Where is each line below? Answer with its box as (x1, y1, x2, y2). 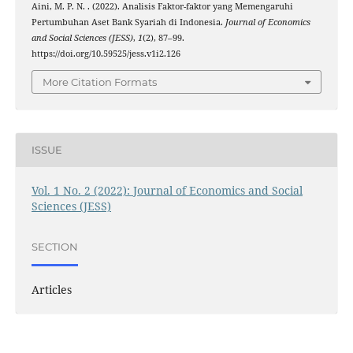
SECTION (31, 240, 78, 254)
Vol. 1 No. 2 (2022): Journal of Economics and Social (31, 182, 303, 198)
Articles (31, 281, 72, 297)
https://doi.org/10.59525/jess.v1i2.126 (31, 48, 180, 60)
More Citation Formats (43, 75, 157, 88)
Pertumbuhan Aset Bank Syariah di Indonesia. (31, 17, 225, 28)
